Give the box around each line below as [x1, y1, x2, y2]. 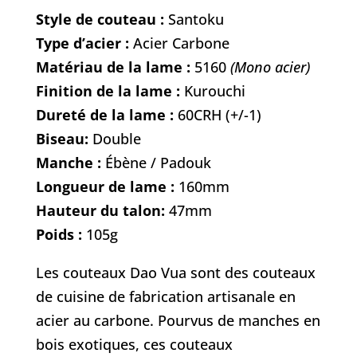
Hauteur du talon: [35, 201, 165, 221]
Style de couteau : [35, 10, 164, 29]
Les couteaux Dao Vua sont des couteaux [35, 263, 316, 283]
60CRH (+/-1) [177, 105, 261, 125]
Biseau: [35, 129, 92, 149]
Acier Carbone [132, 33, 229, 53]
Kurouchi [179, 81, 245, 101]
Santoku [163, 10, 224, 29]
